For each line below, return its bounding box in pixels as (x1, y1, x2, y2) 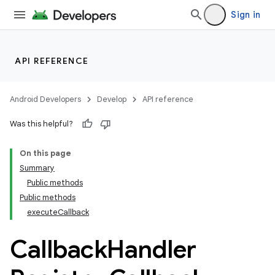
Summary (20, 163, 55, 173)
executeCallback (27, 207, 89, 217)
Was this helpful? (10, 118, 73, 129)
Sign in (231, 9, 260, 20)
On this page (20, 148, 71, 158)
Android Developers (10, 94, 81, 104)
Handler (107, 234, 196, 265)
